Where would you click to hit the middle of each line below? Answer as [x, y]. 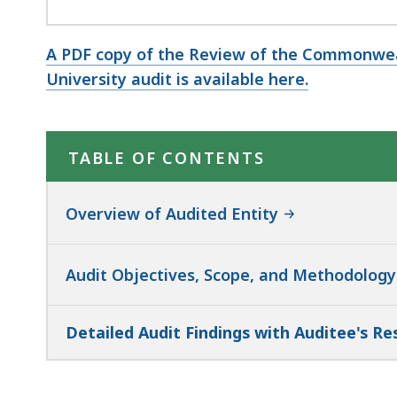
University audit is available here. [177, 78]
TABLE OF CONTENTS [167, 157]
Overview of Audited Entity [172, 213]
